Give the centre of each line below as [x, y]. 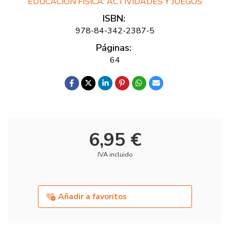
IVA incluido [115, 155]
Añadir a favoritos [93, 197]
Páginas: [114, 47]
